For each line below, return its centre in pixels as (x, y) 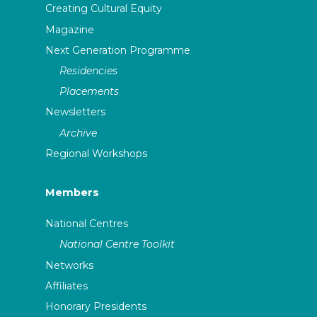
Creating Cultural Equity (104, 9)
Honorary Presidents (96, 306)
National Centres (87, 224)
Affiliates (67, 286)
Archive (79, 133)
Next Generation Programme (118, 50)
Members (73, 192)
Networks (70, 265)
